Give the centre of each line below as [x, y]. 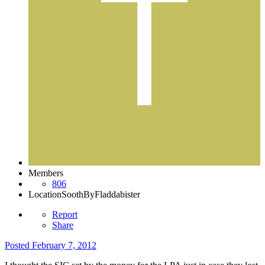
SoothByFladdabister [101, 194]
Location [45, 194]
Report [65, 214]
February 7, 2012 [64, 245]
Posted [18, 245]
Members [46, 173]
